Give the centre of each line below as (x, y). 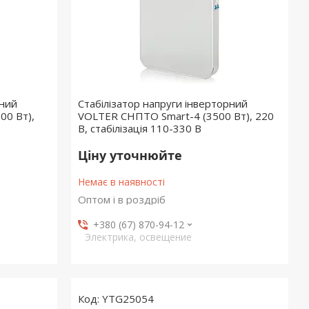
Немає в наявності (122, 182)
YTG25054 (128, 299)
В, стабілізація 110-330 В (140, 128)
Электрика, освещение (139, 237)
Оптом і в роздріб (122, 199)
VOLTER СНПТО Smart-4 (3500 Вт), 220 (176, 116)
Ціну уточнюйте (130, 155)
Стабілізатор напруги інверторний (163, 103)
